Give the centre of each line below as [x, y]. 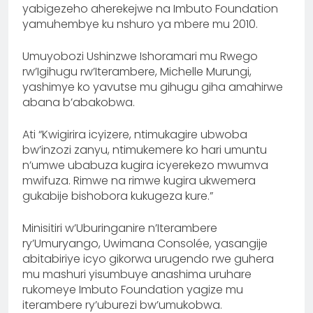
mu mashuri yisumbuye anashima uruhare [137, 275]
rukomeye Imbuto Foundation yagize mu [133, 290]
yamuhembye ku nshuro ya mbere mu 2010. [140, 24]
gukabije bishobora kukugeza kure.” [118, 196]
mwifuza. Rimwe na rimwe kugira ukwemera [139, 181]
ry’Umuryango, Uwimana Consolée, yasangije [145, 244]
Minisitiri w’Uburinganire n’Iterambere [120, 228]
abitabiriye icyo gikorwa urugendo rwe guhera [148, 259]
